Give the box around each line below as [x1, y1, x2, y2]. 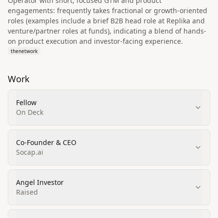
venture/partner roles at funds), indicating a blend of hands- [8, 26, 206, 36]
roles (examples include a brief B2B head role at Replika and [8, 16, 205, 25]
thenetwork [11, 48, 37, 54]
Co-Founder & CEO [16, 138, 76, 147]
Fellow [16, 98, 36, 107]
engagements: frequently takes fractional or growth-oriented [8, 6, 207, 15]
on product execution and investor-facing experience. [8, 36, 183, 46]
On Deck [16, 108, 43, 117]
